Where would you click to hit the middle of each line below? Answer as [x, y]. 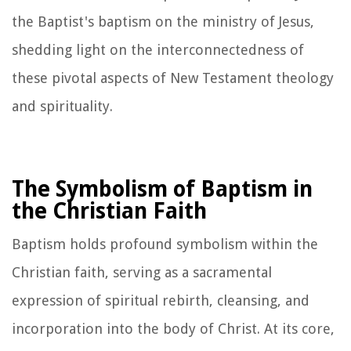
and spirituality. [62, 106]
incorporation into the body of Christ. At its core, [173, 328]
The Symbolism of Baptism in [162, 189]
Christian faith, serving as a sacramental [142, 272]
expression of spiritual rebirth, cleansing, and [161, 300]
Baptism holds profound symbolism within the [165, 244]
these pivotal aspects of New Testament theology [173, 78]
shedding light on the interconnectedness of [158, 49]
